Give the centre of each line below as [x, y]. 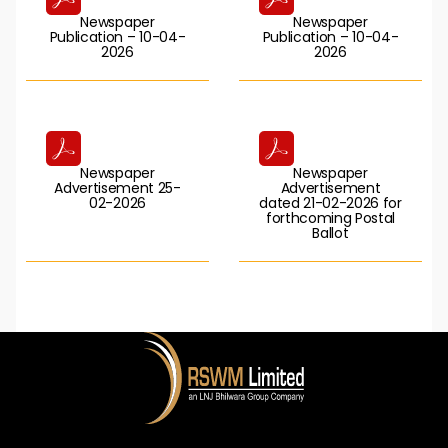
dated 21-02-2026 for [330, 203]
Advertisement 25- [117, 188]
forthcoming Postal [330, 218]
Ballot [330, 233]
